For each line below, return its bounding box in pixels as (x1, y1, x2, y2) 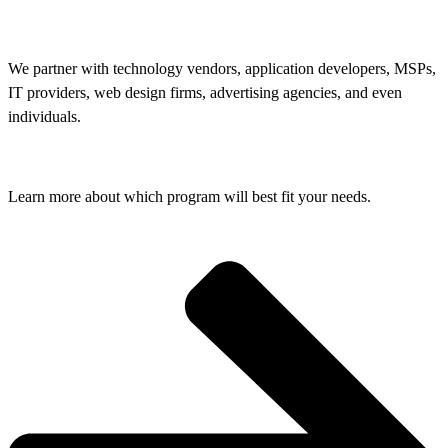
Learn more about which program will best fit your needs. (8, 188, 371, 206)
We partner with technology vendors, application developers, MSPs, (8, 60, 436, 78)
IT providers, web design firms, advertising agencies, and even (8, 84, 402, 102)
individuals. (8, 108, 91, 126)
